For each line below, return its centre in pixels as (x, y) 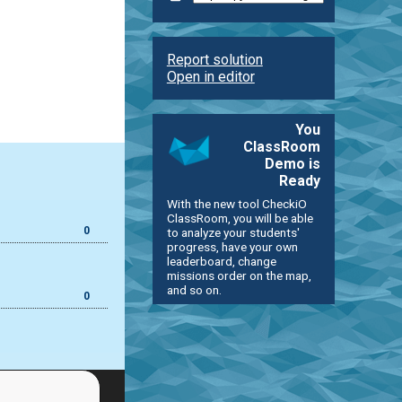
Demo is (293, 163)
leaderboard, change (221, 261)
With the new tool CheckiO (236, 203)
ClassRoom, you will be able (240, 218)
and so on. (194, 289)
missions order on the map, (239, 275)
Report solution (214, 59)
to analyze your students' (233, 232)
